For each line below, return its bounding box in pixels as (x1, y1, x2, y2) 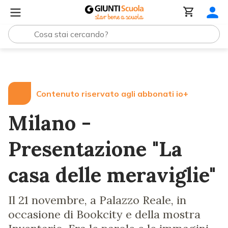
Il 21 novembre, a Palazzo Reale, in (8, 193, 186, 207)
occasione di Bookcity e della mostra (8, 207, 201, 221)
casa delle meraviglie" (8, 162, 216, 188)
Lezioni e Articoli (34, 58, 88, 67)
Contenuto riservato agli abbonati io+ (36, 88, 188, 99)
